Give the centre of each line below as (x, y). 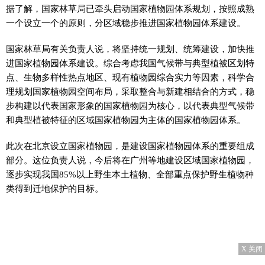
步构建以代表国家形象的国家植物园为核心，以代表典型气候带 (130, 106)
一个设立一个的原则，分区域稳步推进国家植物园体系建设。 (126, 23)
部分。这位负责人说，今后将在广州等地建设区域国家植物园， (130, 160)
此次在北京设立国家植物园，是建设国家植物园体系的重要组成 (130, 146)
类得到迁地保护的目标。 (55, 188)
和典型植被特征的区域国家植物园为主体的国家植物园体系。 (126, 120)
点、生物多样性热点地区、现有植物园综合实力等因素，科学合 (130, 77)
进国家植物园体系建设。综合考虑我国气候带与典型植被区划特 (130, 63)
